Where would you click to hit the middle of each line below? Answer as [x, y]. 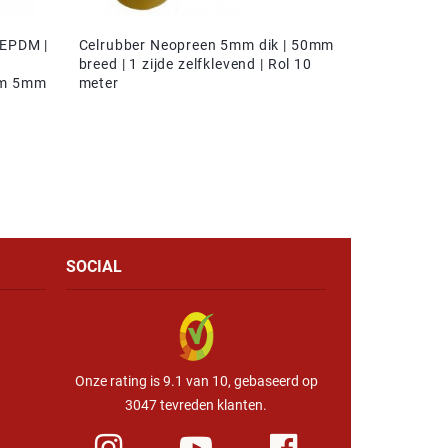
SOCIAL [94, 267]
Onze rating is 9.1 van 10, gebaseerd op [196, 380]
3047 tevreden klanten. [196, 404]
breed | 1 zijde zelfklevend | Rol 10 [195, 63]
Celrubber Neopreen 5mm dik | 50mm [206, 44]
